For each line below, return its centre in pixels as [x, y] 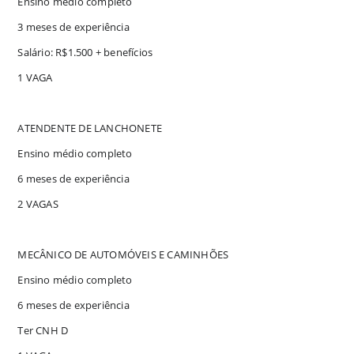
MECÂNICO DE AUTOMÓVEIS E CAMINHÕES [123, 254]
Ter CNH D [43, 330]
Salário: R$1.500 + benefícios [85, 52]
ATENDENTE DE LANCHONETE [90, 128]
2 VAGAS [38, 203]
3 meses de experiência [73, 26]
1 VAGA [35, 77]
